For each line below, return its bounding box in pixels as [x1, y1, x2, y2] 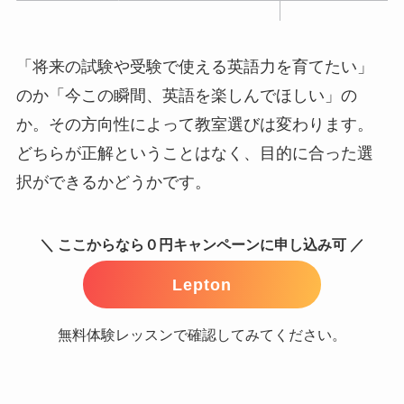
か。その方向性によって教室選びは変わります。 [15, 115, 373, 134]
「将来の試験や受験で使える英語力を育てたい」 [15, 58, 373, 77]
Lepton [171, 275, 232, 294]
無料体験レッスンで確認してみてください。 [58, 326, 346, 344]
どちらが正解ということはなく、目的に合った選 [15, 144, 373, 163]
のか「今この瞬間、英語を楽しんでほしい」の [15, 87, 357, 106]
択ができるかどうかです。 [15, 173, 211, 192]
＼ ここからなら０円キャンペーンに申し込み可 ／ [40, 236, 364, 253]
